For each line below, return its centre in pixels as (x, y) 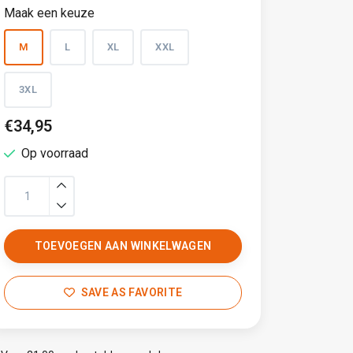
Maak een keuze (49, 13)
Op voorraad (55, 153)
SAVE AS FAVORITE (132, 292)
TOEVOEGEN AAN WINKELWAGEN (123, 246)
